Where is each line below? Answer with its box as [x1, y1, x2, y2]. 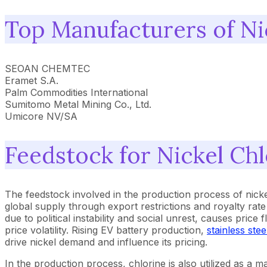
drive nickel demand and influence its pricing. [5, 235, 207, 248]
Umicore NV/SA [5, 110, 77, 122]
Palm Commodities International [5, 86, 148, 98]
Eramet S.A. [5, 74, 58, 86]
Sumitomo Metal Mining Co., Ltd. [5, 98, 151, 110]
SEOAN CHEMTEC [5, 62, 90, 74]
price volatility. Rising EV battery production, [5, 223, 207, 236]
